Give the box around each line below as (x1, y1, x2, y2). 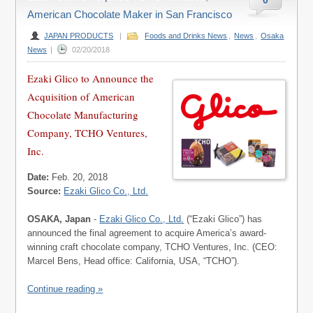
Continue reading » (27, 284, 103, 294)
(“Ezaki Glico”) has (184, 214, 263, 224)
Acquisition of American (27, 89, 136, 103)
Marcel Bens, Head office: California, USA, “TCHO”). (27, 256, 240, 266)
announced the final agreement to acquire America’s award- (27, 228, 267, 238)
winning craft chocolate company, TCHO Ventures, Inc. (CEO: (27, 242, 278, 252)
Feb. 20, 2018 (49, 172, 108, 182)
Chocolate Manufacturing (27, 108, 139, 122)
